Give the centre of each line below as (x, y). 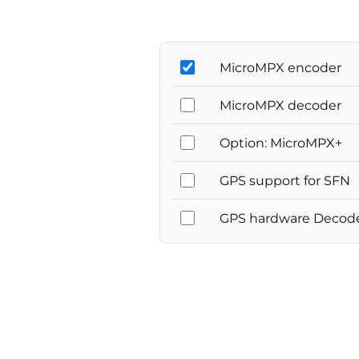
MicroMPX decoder (280, 105)
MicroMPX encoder (280, 67)
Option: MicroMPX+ (281, 143)
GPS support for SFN (285, 180)
